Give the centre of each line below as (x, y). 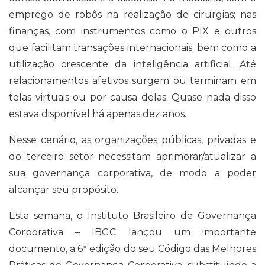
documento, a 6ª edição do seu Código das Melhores (132, 249)
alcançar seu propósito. (64, 190)
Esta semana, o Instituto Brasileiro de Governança (132, 216)
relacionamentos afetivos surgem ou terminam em (132, 81)
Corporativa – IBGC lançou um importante (132, 232)
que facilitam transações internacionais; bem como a (132, 48)
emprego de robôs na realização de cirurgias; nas (132, 14)
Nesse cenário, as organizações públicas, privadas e (132, 140)
